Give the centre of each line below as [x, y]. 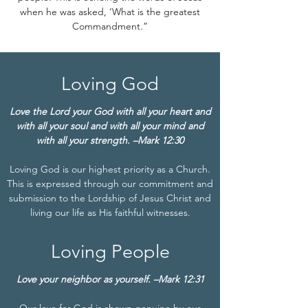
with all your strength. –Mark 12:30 [110, 140]
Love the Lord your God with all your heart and [110, 111]
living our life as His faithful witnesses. [110, 212]
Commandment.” [110, 26]
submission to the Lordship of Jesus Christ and [110, 198]
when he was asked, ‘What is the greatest [110, 12]
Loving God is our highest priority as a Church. [110, 169]
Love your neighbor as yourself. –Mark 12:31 [110, 279]
